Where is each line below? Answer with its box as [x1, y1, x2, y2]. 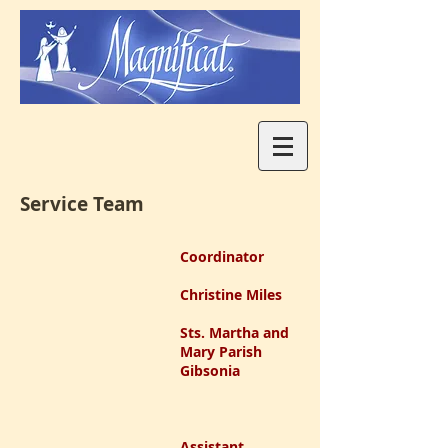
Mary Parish [180, 342, 262, 361]
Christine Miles [180, 285, 286, 304]
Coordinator [180, 247, 296, 266]
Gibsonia [180, 361, 240, 380]
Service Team [20, 191, 144, 217]
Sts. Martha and [180, 323, 289, 342]
